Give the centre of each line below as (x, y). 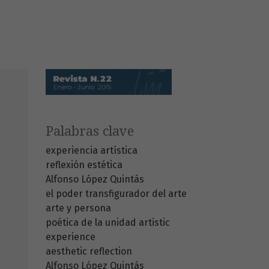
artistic (154, 223)
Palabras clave (90, 131)
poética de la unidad (91, 223)
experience (71, 237)
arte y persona (78, 208)
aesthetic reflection (89, 252)
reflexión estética (84, 165)
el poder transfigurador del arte (116, 194)
